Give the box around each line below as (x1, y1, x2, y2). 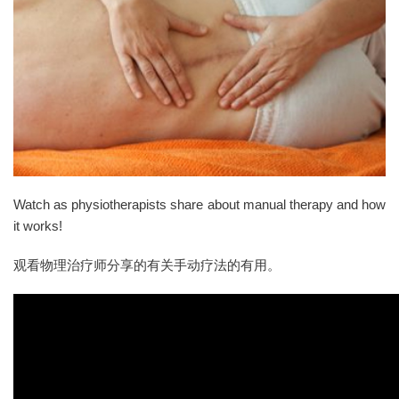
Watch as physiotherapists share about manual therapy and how (13, 197, 386, 213)
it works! (13, 218, 62, 234)
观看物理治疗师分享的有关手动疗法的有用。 (13, 257, 281, 273)
